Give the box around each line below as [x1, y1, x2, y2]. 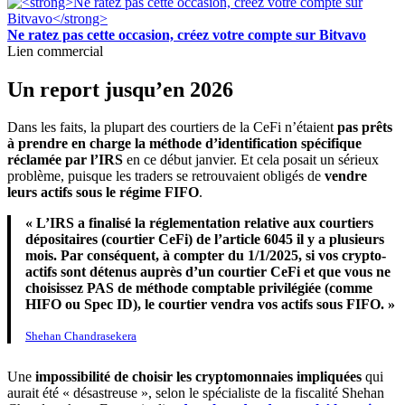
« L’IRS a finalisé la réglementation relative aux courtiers [25, 215, 373, 231]
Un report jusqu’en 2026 [7, 77, 233, 101]
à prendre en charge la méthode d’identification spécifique [7, 136, 362, 152]
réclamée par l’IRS [7, 152, 123, 168]
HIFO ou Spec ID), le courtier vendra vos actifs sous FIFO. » [25, 297, 395, 313]
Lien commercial [7, 42, 103, 59]
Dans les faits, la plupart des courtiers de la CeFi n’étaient [7, 119, 337, 136]
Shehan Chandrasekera [25, 329, 137, 344]
